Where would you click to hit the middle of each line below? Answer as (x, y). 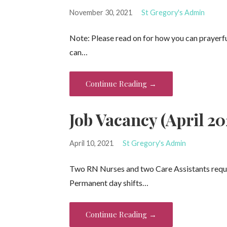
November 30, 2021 (101, 12)
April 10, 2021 (92, 143)
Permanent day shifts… (109, 183)
